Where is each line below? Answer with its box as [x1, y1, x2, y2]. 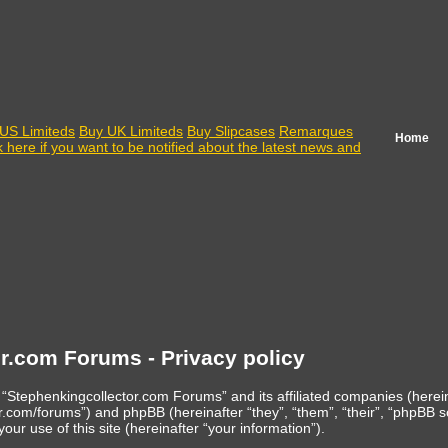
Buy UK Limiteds [79, 123, 183, 139]
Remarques [279, 123, 353, 139]
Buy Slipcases [187, 123, 275, 139]
